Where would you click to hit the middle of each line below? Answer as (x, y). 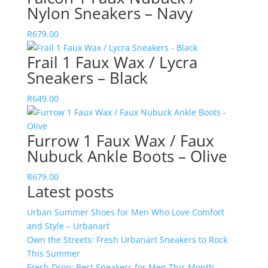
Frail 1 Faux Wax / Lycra (112, 62)
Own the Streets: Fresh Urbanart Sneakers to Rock (127, 240)
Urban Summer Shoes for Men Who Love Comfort (125, 212)
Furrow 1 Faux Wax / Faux (120, 141)
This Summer (53, 253)
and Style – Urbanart (68, 226)
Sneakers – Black (87, 78)
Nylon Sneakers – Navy (109, 13)
